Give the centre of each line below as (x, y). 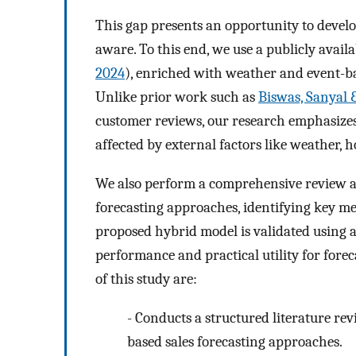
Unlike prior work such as (177, 97)
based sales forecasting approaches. (235, 341)
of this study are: (146, 279)
